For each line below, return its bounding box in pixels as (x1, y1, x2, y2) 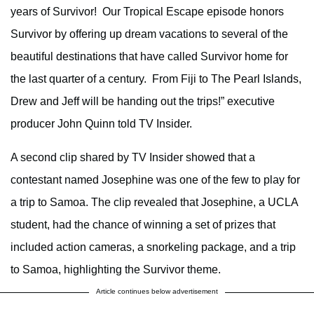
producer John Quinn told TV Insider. (11, 117, 192, 130)
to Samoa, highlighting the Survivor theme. (11, 263, 221, 275)
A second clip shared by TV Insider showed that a (11, 151, 255, 163)
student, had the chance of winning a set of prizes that (11, 218, 275, 231)
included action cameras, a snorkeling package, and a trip (11, 240, 296, 253)
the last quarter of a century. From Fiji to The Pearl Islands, (11, 72, 301, 85)
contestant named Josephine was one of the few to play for (11, 173, 300, 186)
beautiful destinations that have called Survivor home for (11, 50, 288, 62)
